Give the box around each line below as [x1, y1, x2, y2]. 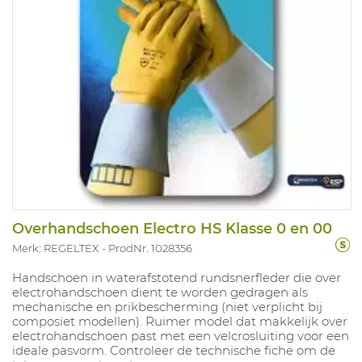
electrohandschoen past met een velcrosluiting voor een [12, 327, 349, 343]
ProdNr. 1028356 [108, 241, 192, 255]
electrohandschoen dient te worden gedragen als [12, 284, 308, 300]
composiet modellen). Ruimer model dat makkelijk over [12, 313, 347, 329]
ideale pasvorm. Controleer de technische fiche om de [12, 342, 335, 358]
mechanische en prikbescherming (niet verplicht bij [12, 298, 322, 314]
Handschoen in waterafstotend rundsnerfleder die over [12, 269, 341, 285]
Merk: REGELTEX [12, 241, 99, 255]
